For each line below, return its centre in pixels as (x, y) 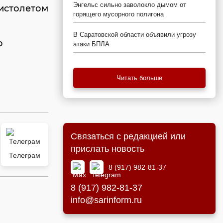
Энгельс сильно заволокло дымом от (130, 5)
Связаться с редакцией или (128, 136)
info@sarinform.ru (106, 200)
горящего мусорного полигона (118, 14)
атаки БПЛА (91, 44)
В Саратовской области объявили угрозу (135, 35)
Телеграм (25, 155)
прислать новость (108, 149)
